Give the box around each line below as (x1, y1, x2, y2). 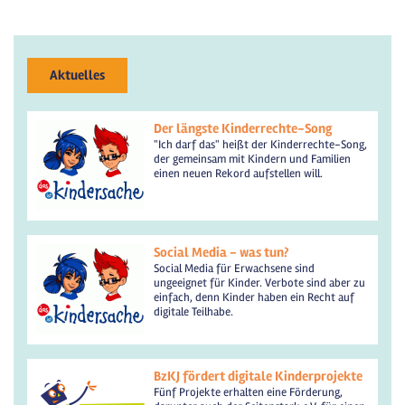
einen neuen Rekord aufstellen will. (154, 166, 323, 182)
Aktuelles (50, 67, 105, 84)
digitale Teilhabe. (154, 305, 233, 320)
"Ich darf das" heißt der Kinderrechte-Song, (154, 137, 367, 153)
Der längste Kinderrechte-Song (154, 120, 332, 137)
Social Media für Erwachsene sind (154, 261, 315, 277)
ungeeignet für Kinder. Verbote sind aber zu (154, 276, 365, 291)
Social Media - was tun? (154, 244, 288, 261)
